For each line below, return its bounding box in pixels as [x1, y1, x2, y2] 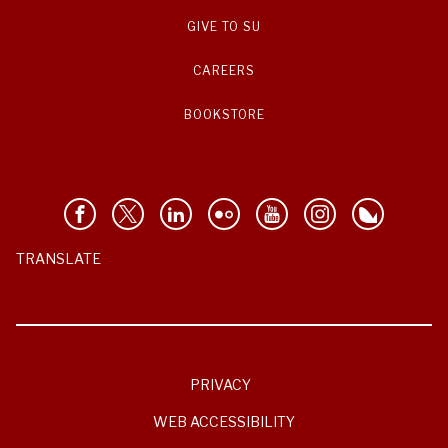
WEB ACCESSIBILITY [153, 413, 295, 431]
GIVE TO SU [187, 19, 261, 35]
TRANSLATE [16, 250, 101, 268]
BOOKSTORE [183, 107, 265, 123]
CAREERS [193, 63, 255, 79]
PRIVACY [189, 376, 251, 394]
